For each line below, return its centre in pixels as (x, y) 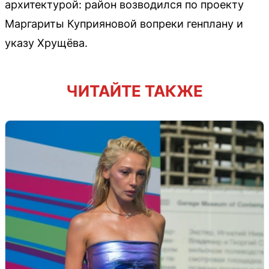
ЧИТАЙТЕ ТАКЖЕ (134, 91)
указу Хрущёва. (46, 43)
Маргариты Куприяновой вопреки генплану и (124, 23)
